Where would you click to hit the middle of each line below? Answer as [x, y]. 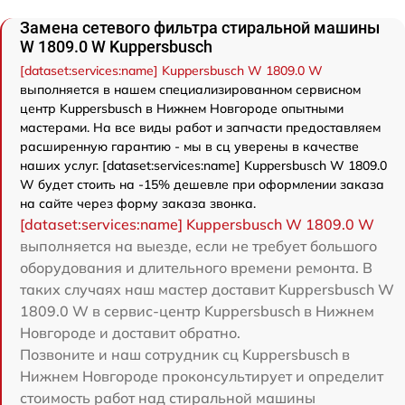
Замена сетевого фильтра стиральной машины [200, 28]
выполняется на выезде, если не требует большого [198, 246]
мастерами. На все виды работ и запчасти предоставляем [200, 128]
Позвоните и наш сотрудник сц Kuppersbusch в [185, 355]
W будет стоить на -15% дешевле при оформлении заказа [202, 185]
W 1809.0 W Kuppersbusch [116, 47]
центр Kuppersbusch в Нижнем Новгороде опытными [182, 109]
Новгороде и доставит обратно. [130, 333]
